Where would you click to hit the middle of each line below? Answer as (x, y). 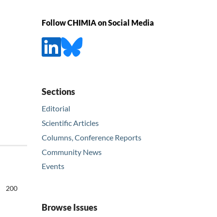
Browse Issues (70, 208)
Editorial (56, 108)
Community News (72, 152)
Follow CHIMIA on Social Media (98, 23)
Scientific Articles (70, 123)
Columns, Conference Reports (92, 137)
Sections (58, 91)
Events (53, 166)
